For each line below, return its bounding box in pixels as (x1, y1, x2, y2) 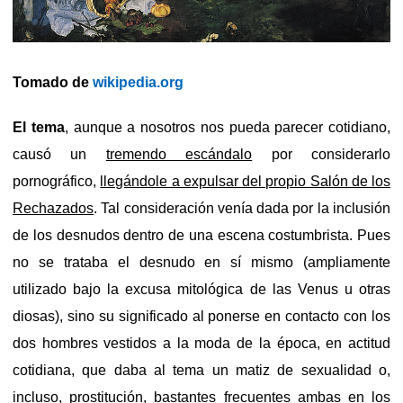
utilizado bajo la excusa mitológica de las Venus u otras (13, 281, 390, 297)
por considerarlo (252, 146, 391, 162)
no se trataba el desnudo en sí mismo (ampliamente (13, 254, 390, 270)
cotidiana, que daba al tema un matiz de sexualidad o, (13, 362, 390, 378)
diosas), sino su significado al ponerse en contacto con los (13, 308, 390, 324)
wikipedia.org (93, 74, 184, 90)
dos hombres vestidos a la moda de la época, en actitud (13, 335, 390, 351)
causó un (13, 146, 106, 162)
